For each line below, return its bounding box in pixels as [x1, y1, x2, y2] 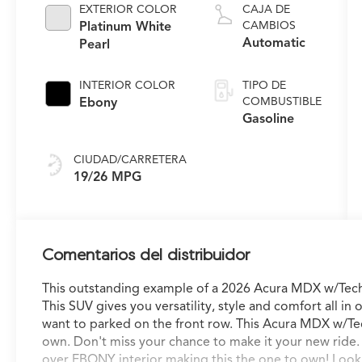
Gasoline [242, 110, 295, 127]
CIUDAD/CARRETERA [74, 152, 187, 166]
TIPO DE [242, 78, 287, 92]
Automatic [242, 34, 306, 51]
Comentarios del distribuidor [42, 244, 250, 263]
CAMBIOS [242, 18, 297, 32]
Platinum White [79, 18, 172, 35]
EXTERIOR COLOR [79, 2, 178, 16]
